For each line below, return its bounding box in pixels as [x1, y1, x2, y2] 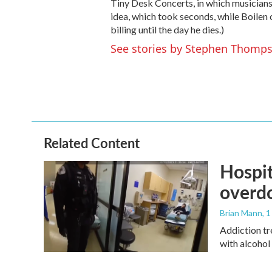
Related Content [44, 133, 140, 152]
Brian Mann [220, 208, 262, 218]
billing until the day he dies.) [110, 24, 224, 35]
